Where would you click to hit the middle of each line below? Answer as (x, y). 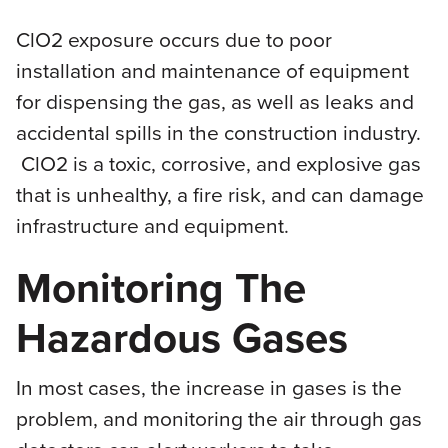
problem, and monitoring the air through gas (218, 418)
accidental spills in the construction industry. (218, 131)
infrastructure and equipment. (152, 224)
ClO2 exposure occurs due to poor (173, 38)
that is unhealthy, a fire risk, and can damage (219, 193)
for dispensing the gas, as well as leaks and (214, 100)
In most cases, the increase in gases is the (208, 387)
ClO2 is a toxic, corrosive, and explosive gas (218, 162)
